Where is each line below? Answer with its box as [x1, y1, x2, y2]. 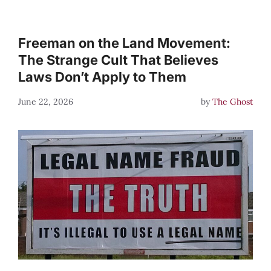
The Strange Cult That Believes [18, 52, 218, 68]
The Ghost [212, 96, 253, 108]
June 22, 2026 [18, 96, 73, 108]
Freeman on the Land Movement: [18, 35, 230, 51]
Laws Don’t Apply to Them [18, 69, 186, 85]
